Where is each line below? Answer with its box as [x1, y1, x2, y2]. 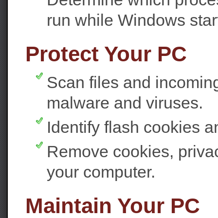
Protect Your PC [25, 42, 187, 66]
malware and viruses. [47, 93, 203, 112]
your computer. [47, 163, 155, 181]
